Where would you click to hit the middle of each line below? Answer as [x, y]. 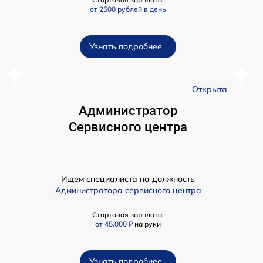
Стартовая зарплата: [128, 215]
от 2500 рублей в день [128, 9]
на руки [148, 224]
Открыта [210, 90]
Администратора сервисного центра [128, 190]
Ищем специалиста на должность [128, 179]
